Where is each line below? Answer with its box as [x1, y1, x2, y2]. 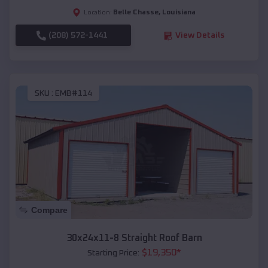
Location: [84, 10, 112, 16]
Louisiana [162, 9, 196, 17]
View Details [175, 31, 224, 40]
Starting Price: [87, 248, 139, 257]
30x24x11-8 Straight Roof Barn [66, 233, 202, 243]
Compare [31, 205, 68, 215]
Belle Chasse [113, 9, 159, 17]
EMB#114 [55, 89, 92, 98]
